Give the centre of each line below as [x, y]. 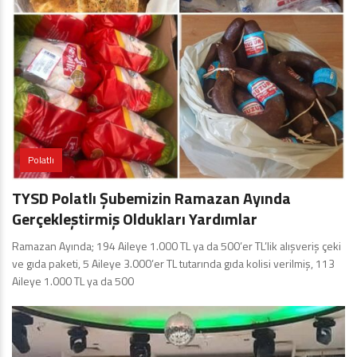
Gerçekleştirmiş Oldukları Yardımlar [135, 219]
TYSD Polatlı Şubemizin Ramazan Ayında [151, 198]
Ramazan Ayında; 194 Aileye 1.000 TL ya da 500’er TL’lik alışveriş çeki [177, 246]
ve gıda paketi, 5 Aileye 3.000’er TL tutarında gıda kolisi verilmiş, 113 [173, 264]
